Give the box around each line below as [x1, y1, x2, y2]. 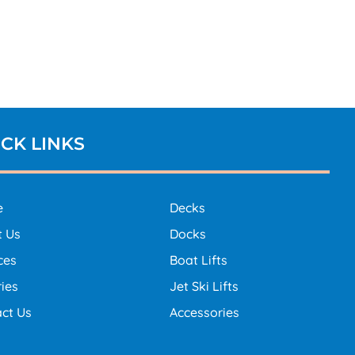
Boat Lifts [169, 252, 227, 269]
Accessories [169, 304, 239, 321]
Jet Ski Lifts [169, 278, 239, 295]
